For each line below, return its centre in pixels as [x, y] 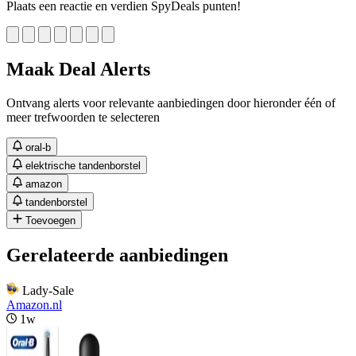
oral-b [39, 147]
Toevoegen [51, 220]
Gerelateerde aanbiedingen [117, 255]
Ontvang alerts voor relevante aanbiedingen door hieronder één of [171, 103]
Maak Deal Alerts [78, 69]
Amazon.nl [34, 304]
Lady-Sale [48, 290]
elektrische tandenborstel [83, 165]
